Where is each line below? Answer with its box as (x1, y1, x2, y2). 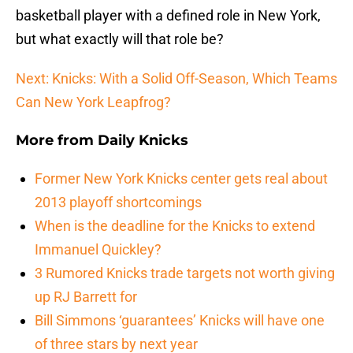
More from (16, 132, 98, 150)
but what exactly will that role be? (16, 31, 224, 48)
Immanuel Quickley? (35, 241, 162, 258)
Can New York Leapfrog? (16, 94, 171, 111)
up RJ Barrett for (35, 288, 137, 306)
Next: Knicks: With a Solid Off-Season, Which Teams (16, 70, 337, 87)
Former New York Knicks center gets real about (35, 170, 328, 188)
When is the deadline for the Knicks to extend (35, 217, 315, 235)
